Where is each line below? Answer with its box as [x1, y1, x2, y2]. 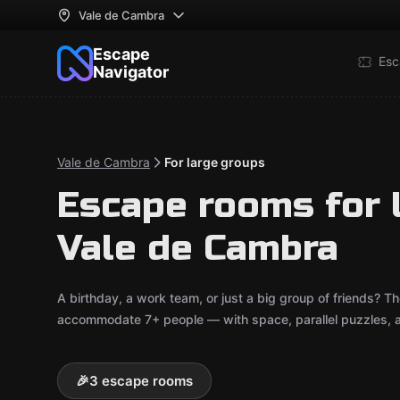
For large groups [164, 154, 265, 170]
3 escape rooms [89, 372, 193, 389]
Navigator [93, 62, 169, 81]
